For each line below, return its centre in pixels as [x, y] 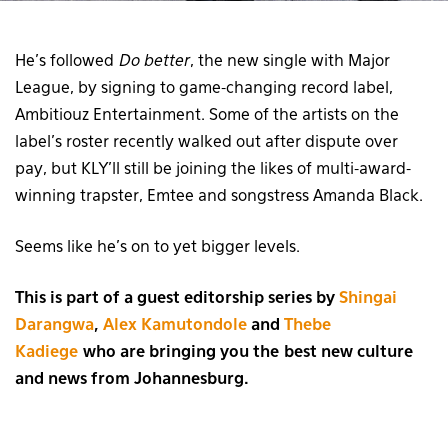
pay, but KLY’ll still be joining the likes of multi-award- [213, 169]
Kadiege [46, 352]
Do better [154, 61]
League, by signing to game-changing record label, [204, 88]
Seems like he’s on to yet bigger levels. [157, 247]
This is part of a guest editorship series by [177, 298]
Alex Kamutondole [175, 325]
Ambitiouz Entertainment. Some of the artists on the [207, 115]
